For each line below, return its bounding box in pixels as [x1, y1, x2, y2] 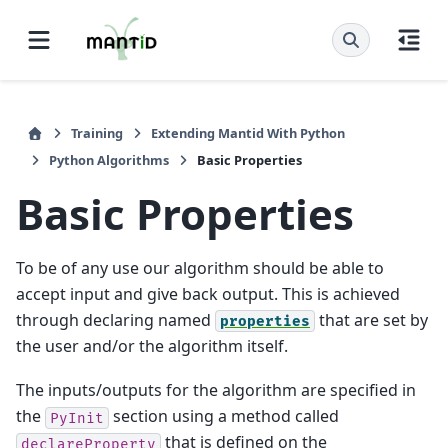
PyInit [50, 409, 104, 427]
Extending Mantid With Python [151, 124, 345, 142]
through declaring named [16, 308, 215, 331]
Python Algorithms [49, 151, 169, 169]
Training [71, 124, 123, 142]
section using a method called [109, 405, 339, 428]
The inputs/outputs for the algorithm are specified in [16, 379, 416, 402]
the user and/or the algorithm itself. [16, 334, 288, 357]
